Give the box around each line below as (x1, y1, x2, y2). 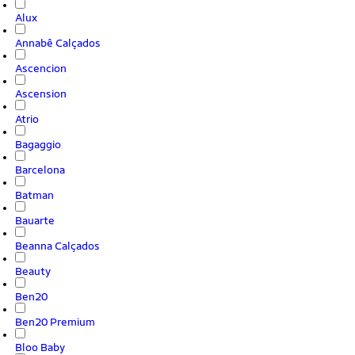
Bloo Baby (15, 341, 65, 353)
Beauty (15, 265, 51, 277)
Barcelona (15, 163, 65, 176)
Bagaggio (15, 138, 61, 151)
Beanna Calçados (15, 239, 100, 252)
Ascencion (15, 62, 67, 74)
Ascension (15, 87, 67, 100)
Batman (15, 189, 54, 201)
